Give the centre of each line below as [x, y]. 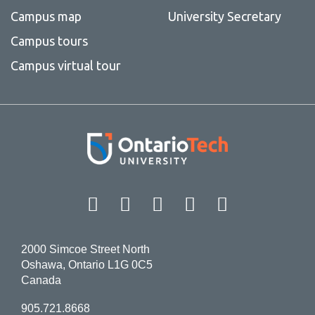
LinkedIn [243, 201]
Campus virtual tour [65, 66]
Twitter [197, 201]
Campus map [46, 17]
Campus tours [49, 41]
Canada [41, 280]
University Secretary [224, 17]
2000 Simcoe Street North [85, 249]
